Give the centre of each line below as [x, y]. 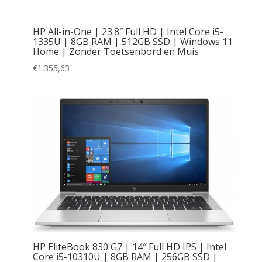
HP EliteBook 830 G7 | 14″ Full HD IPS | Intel [129, 247]
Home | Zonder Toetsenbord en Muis [116, 51]
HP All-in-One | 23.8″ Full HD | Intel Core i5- [128, 31]
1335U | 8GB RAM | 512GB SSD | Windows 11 [132, 41]
